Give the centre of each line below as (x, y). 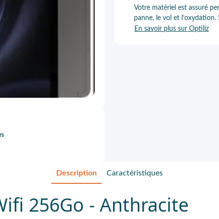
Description (77, 173)
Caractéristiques (135, 173)
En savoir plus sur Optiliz (172, 29)
